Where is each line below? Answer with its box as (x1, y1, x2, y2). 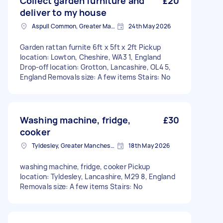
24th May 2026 (128, 22, 171, 30)
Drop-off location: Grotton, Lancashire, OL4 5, (20, 62, 171, 72)
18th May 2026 (128, 141, 170, 150)
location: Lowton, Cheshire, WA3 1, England (20, 52, 161, 62)
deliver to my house (20, 6, 107, 18)
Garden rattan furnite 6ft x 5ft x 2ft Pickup (20, 42, 161, 52)
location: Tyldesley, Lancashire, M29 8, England (20, 172, 175, 181)
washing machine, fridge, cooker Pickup (20, 162, 150, 171)
